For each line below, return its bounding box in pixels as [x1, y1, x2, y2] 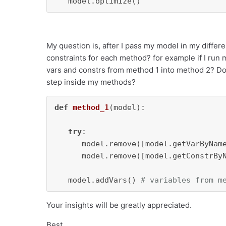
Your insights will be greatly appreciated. [46, 200, 192, 210]
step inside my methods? [46, 77, 136, 87]
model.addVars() [54, 176, 141, 185]
